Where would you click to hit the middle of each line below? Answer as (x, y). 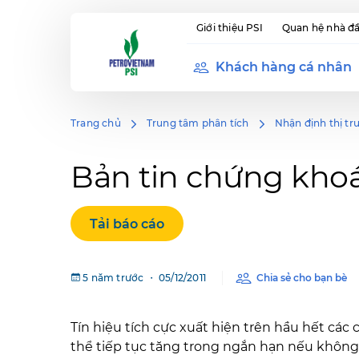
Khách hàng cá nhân (284, 67)
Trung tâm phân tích (198, 123)
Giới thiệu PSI (230, 28)
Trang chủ (96, 123)
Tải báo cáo (127, 224)
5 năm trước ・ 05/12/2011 (145, 278)
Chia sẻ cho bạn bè (302, 278)
